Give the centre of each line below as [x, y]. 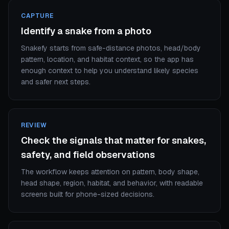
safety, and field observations [88, 155]
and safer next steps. [56, 82]
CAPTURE [37, 16]
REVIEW [34, 125]
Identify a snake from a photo [86, 31]
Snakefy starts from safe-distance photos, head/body [111, 48]
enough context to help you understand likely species [110, 71]
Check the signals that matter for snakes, [113, 140]
